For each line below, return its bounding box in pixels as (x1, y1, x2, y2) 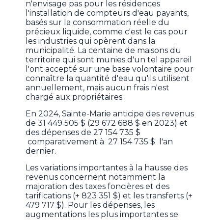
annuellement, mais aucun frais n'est (26, 83, 170, 93)
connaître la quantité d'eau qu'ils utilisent (26, 74, 190, 83)
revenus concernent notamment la (26, 172, 165, 182)
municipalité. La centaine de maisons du (26, 46, 182, 55)
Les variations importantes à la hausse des (26, 163, 188, 173)
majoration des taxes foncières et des (26, 182, 170, 192)
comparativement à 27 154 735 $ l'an (26, 137, 173, 147)
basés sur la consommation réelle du (26, 18, 170, 27)
